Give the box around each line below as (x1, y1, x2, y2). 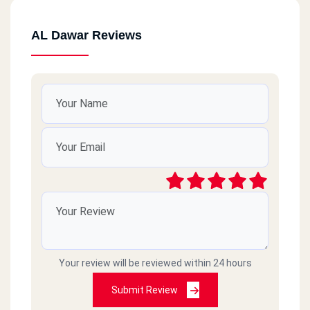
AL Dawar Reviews (31, 28, 142, 42)
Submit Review (111, 284, 180, 296)
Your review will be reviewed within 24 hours (58, 257, 252, 269)
